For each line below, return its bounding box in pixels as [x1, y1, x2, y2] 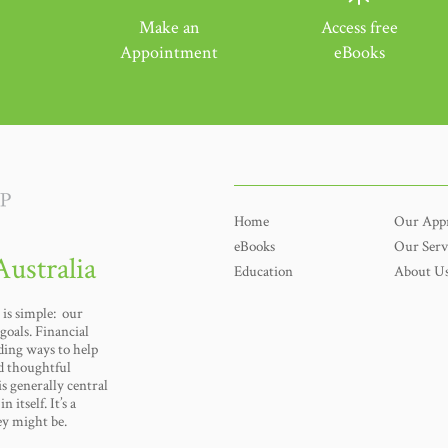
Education [234, 261, 293, 281]
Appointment [120, 41, 219, 64]
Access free [320, 16, 398, 39]
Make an [138, 16, 200, 39]
